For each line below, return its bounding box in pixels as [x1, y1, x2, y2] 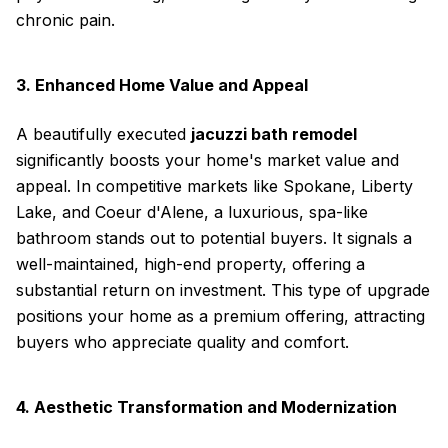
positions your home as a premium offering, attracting [16, 306, 425, 326]
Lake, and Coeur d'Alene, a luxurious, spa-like [16, 202, 368, 222]
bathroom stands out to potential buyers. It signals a [16, 228, 412, 248]
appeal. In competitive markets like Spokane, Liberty [16, 176, 413, 196]
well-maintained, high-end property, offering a [16, 254, 365, 274]
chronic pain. [16, 10, 115, 30]
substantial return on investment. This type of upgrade [16, 280, 430, 300]
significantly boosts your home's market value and [16, 150, 399, 170]
